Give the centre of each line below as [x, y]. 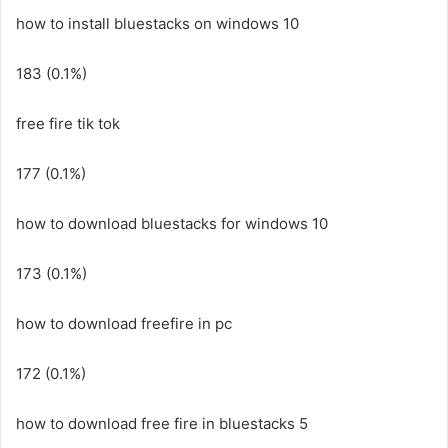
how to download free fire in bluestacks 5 [162, 423]
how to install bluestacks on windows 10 [157, 23]
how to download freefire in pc [124, 323]
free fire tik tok [68, 123]
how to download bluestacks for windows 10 [172, 223]
